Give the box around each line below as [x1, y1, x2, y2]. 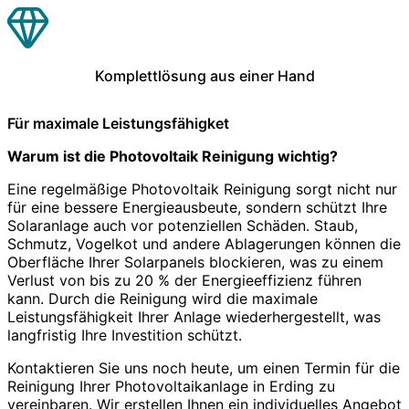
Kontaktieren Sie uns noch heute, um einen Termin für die [7, 358, 400, 377]
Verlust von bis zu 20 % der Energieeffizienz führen [7, 270, 362, 289]
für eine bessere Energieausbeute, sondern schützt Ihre [7, 197, 387, 216]
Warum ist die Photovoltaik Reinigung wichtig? [7, 146, 338, 165]
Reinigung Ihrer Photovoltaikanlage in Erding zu [7, 376, 335, 395]
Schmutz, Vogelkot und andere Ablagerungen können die [7, 234, 401, 253]
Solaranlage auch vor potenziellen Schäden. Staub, [7, 215, 358, 235]
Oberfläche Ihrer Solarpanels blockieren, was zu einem [7, 252, 383, 271]
